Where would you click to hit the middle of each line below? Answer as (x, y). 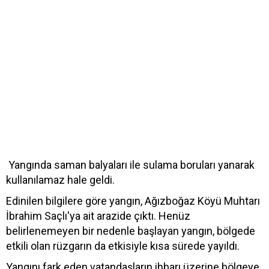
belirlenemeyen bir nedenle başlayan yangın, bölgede (131, 231)
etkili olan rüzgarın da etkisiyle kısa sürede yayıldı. (123, 246)
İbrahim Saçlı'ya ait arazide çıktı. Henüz (98, 216)
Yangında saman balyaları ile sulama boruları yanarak (130, 165)
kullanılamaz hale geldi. (60, 180)
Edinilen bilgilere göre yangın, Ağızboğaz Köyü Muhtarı (133, 201)
